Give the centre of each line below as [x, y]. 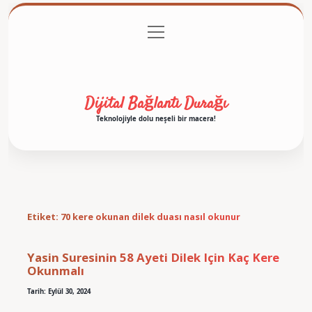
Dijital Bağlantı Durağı [156, 103]
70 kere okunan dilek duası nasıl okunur [150, 217]
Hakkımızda [156, 60]
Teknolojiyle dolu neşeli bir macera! [156, 118]
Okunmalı [55, 270]
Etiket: [44, 217]
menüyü [163, 30]
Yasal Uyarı [229, 32]
